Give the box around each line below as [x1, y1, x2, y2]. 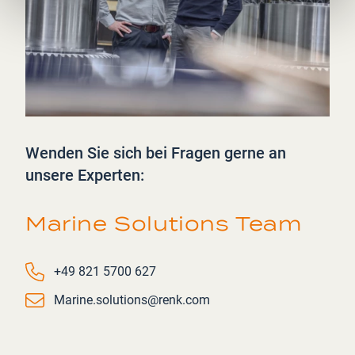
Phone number [25, 263, 106, 278]
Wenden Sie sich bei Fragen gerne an [25, 143, 286, 162]
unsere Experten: [25, 166, 144, 185]
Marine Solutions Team [25, 212, 303, 235]
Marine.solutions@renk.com [54, 292, 210, 307]
